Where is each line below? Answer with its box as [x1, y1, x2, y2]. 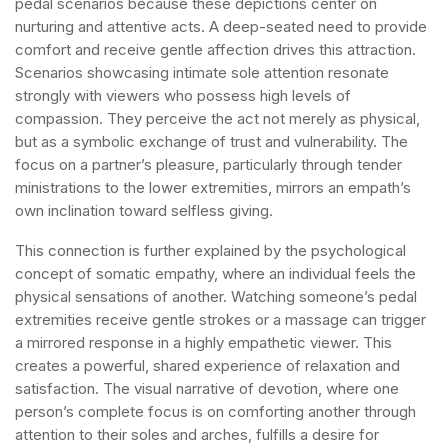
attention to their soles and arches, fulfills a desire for [15, 425, 379, 444]
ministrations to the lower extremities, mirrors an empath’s [15, 178, 411, 197]
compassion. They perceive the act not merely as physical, [15, 109, 420, 128]
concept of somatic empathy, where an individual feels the [15, 264, 416, 283]
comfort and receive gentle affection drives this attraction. [15, 40, 416, 59]
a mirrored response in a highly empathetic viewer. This [15, 333, 392, 352]
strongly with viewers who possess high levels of [15, 86, 351, 105]
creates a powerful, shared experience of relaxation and [15, 356, 400, 375]
